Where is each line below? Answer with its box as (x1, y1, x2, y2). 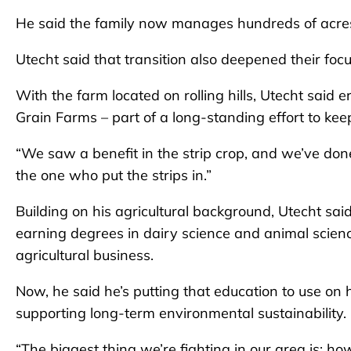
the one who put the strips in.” (16, 165, 215, 184)
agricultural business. (16, 245, 154, 264)
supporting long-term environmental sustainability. (16, 303, 346, 322)
